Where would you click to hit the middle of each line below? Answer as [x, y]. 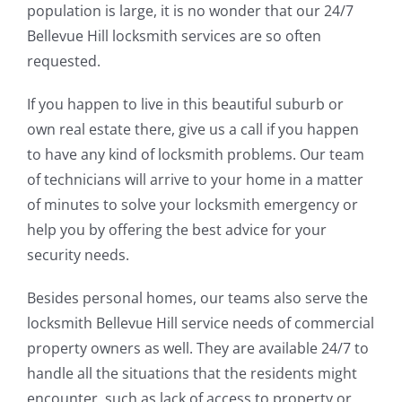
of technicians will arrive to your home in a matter [195, 179]
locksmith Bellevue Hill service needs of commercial [201, 323]
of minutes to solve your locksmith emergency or [192, 204]
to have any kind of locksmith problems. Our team [196, 154]
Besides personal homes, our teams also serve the [197, 297]
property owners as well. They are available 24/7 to [198, 348]
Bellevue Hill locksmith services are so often [174, 35]
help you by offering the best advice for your [177, 229]
